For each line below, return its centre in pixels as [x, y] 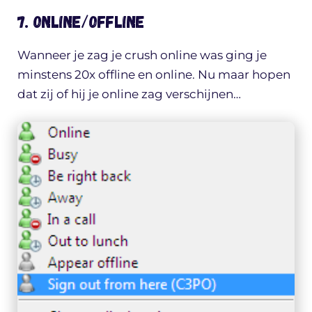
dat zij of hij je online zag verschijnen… [129, 94]
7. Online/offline [81, 22]
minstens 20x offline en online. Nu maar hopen [154, 75]
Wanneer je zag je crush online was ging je [142, 55]
